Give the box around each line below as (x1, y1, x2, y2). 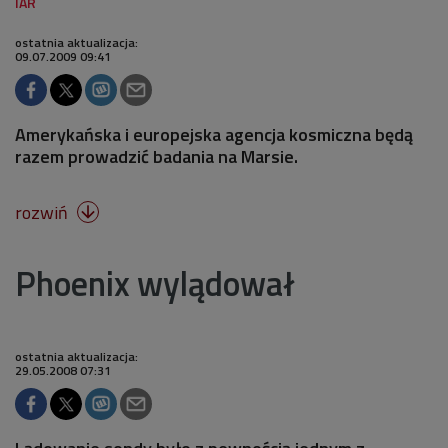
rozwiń (15, 199, 72, 226)
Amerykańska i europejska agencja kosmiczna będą (15, 121, 413, 148)
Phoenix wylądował (15, 257, 295, 309)
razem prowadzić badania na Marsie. (15, 143, 298, 170)
